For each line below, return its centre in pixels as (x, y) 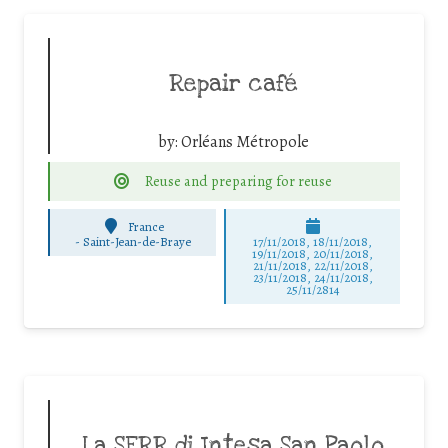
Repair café (233, 84)
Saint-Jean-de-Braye (136, 242)
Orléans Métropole (244, 142)
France (146, 226)
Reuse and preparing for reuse (239, 181)
